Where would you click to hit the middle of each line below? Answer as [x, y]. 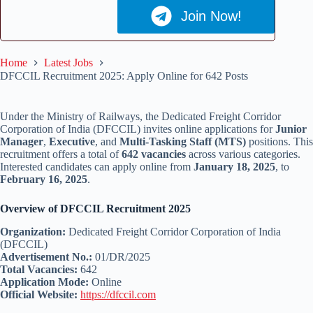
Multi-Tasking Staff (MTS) [183, 141]
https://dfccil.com [118, 294]
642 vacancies [154, 154]
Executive [72, 141]
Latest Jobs [68, 62]
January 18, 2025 [234, 166]
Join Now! [211, 16]
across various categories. [243, 154]
